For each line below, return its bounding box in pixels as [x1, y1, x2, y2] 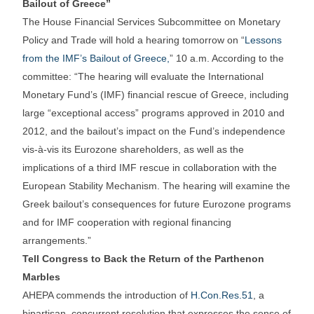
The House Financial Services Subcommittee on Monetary [22, 16, 281, 28]
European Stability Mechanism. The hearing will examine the [22, 180, 291, 192]
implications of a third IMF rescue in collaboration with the [22, 162, 278, 174]
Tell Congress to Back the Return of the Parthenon [22, 253, 265, 265]
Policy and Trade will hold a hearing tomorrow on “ [22, 34, 245, 46]
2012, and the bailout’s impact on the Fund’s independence [22, 125, 286, 137]
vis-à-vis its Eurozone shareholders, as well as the [22, 144, 245, 156]
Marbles [22, 271, 61, 283]
